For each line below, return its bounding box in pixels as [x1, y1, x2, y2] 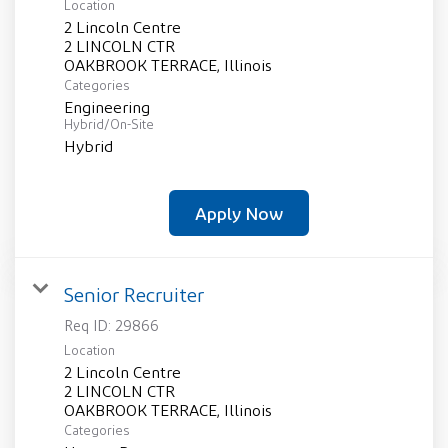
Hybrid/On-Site [64, 117, 154, 133]
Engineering [64, 98, 150, 118]
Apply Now [194, 202, 283, 225]
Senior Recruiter [64, 283, 204, 307]
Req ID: [64, 317, 115, 335]
